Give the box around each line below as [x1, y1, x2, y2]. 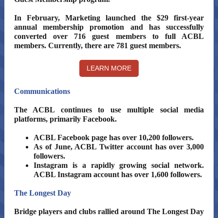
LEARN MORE [87, 64, 131, 72]
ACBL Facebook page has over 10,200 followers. [34, 133, 194, 142]
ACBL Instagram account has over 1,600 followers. [34, 170, 202, 179]
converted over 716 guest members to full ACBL [14, 32, 204, 40]
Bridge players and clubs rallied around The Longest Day [14, 207, 204, 216]
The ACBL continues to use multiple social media [14, 106, 204, 114]
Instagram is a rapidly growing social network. [34, 161, 204, 169]
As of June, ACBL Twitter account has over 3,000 [34, 143, 204, 151]
